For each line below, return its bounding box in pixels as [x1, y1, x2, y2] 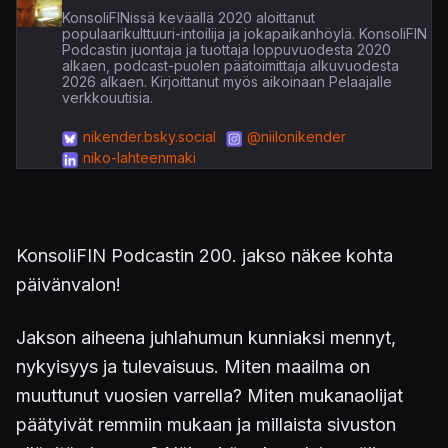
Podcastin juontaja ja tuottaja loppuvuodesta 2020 [61, 41, 391, 59]
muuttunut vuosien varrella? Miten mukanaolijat [16, 385, 403, 407]
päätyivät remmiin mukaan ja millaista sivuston [16, 414, 396, 436]
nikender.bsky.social [82, 128, 216, 146]
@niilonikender [246, 128, 346, 146]
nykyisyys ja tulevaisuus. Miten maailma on [16, 356, 370, 378]
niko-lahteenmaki [82, 149, 196, 167]
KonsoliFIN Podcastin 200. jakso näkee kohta [16, 245, 393, 267]
